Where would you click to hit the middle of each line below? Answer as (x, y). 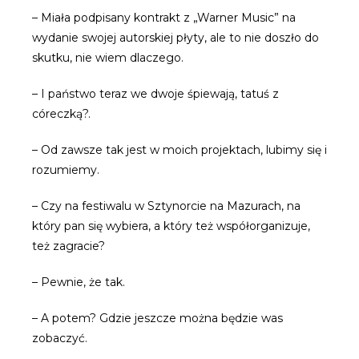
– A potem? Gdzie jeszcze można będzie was (157, 318)
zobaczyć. (60, 338)
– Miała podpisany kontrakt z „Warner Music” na (164, 18)
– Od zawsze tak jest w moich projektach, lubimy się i (179, 150)
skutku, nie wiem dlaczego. (108, 58)
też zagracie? (69, 246)
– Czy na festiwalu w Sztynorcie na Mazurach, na (166, 206)
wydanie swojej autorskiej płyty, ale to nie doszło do (175, 38)
